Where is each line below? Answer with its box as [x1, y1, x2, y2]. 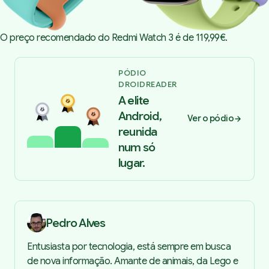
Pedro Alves [46, 215, 106, 230]
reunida [118, 124, 157, 139]
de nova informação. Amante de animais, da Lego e [27, 255, 238, 267]
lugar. [118, 155, 145, 170]
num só [118, 139, 156, 154]
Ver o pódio [187, 113, 234, 124]
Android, [118, 108, 162, 123]
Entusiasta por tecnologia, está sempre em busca [27, 240, 231, 253]
